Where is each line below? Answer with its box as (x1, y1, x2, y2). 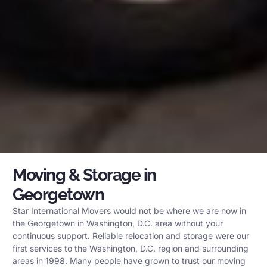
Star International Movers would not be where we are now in (13, 205, 246, 216)
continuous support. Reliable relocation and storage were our (13, 230, 249, 241)
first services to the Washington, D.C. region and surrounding (13, 243, 249, 253)
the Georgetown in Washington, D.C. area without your (13, 218, 223, 228)
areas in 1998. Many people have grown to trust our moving (13, 255, 246, 266)
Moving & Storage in (13, 164, 156, 185)
